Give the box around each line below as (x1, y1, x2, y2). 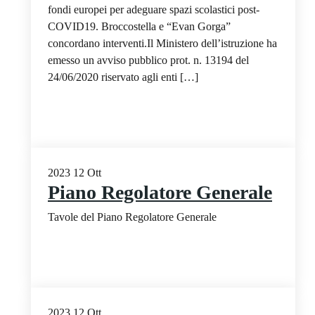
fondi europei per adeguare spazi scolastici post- (48, 3, 259, 15)
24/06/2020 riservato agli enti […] (48, 70, 198, 83)
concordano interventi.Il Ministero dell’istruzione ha (48, 37, 277, 49)
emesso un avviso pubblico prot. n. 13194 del (48, 53, 249, 66)
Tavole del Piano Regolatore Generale (48, 210, 217, 223)
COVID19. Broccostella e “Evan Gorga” (48, 20, 231, 32)
